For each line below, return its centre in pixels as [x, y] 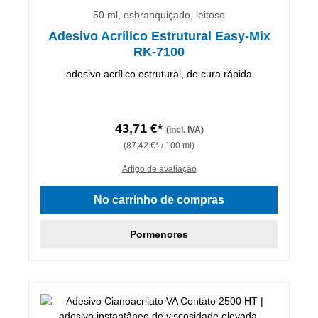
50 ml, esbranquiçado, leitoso [159, 15]
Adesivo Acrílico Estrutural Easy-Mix [159, 36]
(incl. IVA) [185, 130]
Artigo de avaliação [159, 169]
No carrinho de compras [159, 199]
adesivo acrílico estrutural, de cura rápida [159, 73]
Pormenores [159, 234]
